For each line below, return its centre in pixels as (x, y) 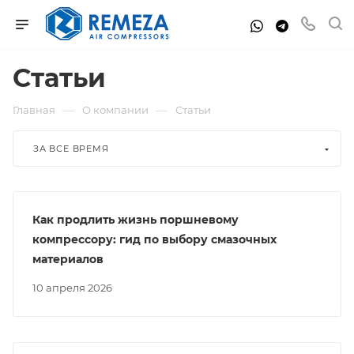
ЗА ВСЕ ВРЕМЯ (71, 149)
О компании (115, 110)
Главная (34, 110)
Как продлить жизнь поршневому (136, 220)
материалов (68, 259)
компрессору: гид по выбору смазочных (154, 239)
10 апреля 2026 (74, 288)
